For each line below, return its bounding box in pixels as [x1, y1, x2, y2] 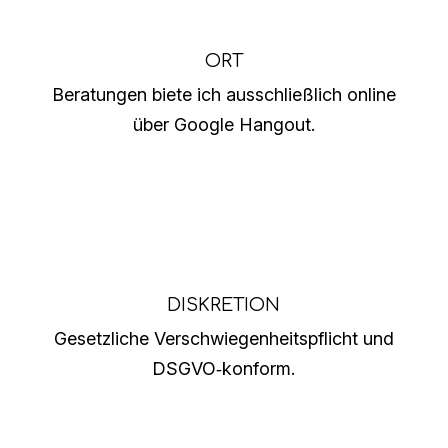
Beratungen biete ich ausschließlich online [51, 83, 396, 105]
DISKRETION [167, 294, 281, 315]
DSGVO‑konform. [152, 357, 296, 379]
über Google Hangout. [132, 113, 315, 135]
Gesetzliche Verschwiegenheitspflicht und [53, 327, 394, 349]
